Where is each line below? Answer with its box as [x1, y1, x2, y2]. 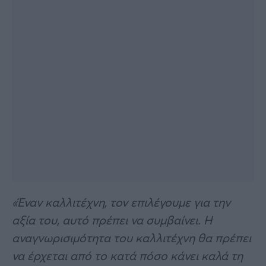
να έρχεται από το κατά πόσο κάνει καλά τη [12, 247, 243, 264]
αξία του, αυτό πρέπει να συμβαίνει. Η [12, 211, 212, 228]
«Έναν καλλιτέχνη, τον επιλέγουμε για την [12, 194, 230, 210]
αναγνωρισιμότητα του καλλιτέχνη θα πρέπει [12, 229, 251, 246]
